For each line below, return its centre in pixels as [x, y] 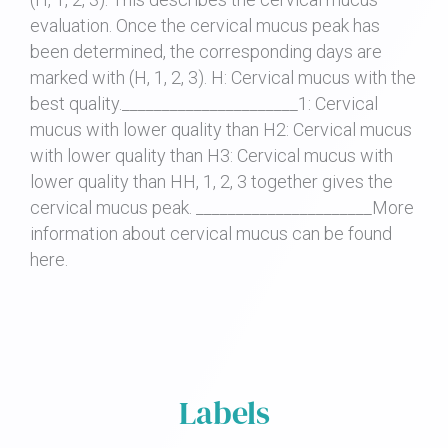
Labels [224, 413]
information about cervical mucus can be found [211, 234]
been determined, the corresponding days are [206, 52]
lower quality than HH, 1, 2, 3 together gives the [211, 182]
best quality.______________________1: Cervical [204, 104]
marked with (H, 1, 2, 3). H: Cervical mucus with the [223, 78]
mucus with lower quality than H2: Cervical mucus [221, 130]
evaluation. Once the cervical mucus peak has [205, 26]
